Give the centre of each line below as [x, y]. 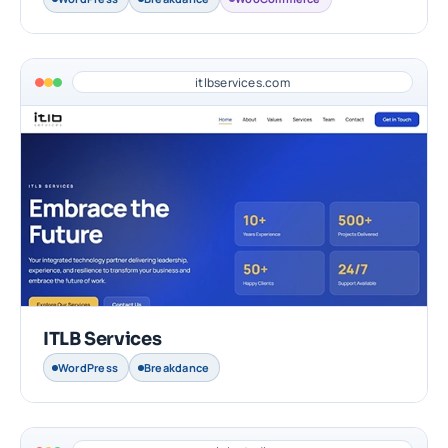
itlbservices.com [242, 82]
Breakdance [176, 368]
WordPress [88, 368]
